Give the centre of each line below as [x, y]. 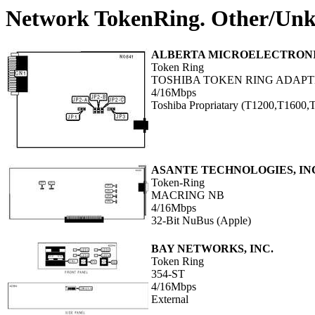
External [170, 300]
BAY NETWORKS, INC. [212, 249]
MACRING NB [188, 195]
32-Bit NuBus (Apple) [201, 221]
